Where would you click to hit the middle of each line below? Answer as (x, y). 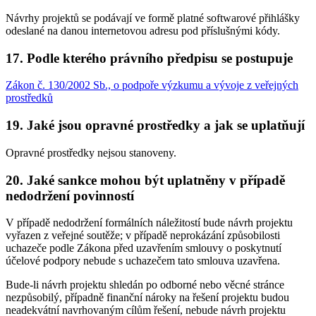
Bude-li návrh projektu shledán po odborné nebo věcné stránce (145, 285)
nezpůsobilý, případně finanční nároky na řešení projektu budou (147, 298)
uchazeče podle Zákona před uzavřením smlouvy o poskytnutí (144, 248)
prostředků (29, 98)
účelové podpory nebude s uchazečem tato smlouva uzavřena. (143, 261)
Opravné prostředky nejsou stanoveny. (91, 152)
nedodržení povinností (70, 195)
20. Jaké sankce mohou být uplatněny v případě (145, 180)
